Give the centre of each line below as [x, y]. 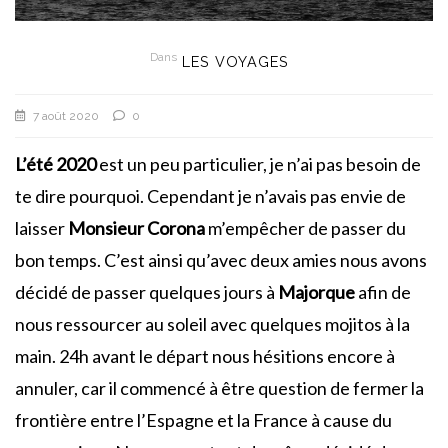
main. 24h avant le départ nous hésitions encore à [205, 355]
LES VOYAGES [235, 61]
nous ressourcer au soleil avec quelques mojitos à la [212, 323]
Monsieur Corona [136, 227]
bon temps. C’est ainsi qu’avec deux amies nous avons [221, 259]
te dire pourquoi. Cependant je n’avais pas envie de [210, 195]
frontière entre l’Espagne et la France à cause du [203, 419]
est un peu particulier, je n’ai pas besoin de [258, 163]
